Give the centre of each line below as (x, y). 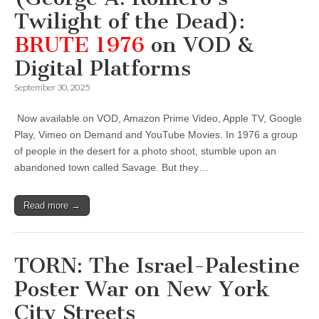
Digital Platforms (103, 68)
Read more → (52, 205)
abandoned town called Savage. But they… (111, 167)
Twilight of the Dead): (130, 21)
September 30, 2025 (52, 87)
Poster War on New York (142, 289)
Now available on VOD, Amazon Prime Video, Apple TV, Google (158, 118)
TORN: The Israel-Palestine (157, 266)
